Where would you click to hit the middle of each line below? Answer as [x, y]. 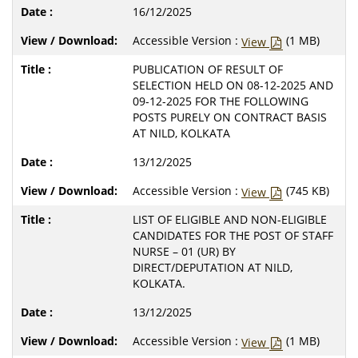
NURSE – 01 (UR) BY [184, 251]
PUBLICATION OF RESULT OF [208, 69]
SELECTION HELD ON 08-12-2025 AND [233, 85]
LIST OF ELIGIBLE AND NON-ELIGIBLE [230, 219]
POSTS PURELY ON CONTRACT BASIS [230, 117]
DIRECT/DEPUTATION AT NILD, [213, 267]
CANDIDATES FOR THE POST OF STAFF [233, 235]
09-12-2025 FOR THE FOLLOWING [221, 101]
